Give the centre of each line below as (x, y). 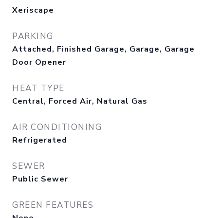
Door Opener (39, 62)
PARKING (33, 36)
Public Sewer (40, 179)
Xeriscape (33, 10)
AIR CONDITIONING (57, 127)
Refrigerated (40, 140)
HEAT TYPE (38, 88)
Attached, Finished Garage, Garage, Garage (103, 49)
